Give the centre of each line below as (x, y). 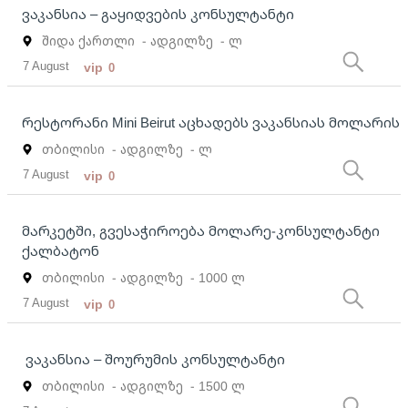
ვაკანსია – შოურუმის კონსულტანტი (153, 359)
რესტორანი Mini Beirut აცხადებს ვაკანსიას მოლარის (211, 122)
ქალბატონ (61, 251)
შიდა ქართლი (88, 41)
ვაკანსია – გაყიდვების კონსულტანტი (158, 14)
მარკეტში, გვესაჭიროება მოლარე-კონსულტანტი (201, 231)
